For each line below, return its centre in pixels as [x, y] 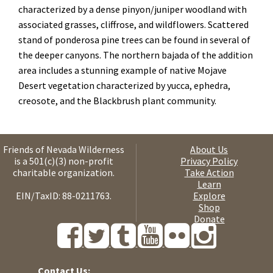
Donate [209, 219]
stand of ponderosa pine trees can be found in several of [134, 39]
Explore [209, 196]
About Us [209, 150]
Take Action [209, 173]
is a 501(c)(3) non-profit [63, 161]
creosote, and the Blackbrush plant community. [117, 100]
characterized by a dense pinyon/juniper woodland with [133, 9]
